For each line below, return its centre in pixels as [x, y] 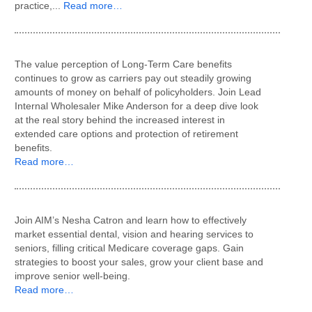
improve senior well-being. [72, 276]
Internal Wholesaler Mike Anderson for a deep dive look [136, 106]
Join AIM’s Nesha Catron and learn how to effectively [131, 220]
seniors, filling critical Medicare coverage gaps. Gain [129, 248]
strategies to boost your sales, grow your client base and [139, 262]
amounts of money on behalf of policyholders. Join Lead [138, 92]
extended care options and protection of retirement [126, 134]
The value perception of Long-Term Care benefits [123, 64]
